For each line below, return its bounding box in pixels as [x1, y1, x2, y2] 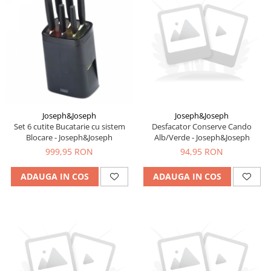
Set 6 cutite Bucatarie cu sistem [13, 120, 125, 132]
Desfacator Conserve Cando [152, 120, 252, 132]
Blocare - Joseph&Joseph [26, 131, 113, 143]
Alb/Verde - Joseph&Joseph [154, 131, 250, 143]
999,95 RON [45, 145, 93, 157]
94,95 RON [180, 145, 223, 157]
